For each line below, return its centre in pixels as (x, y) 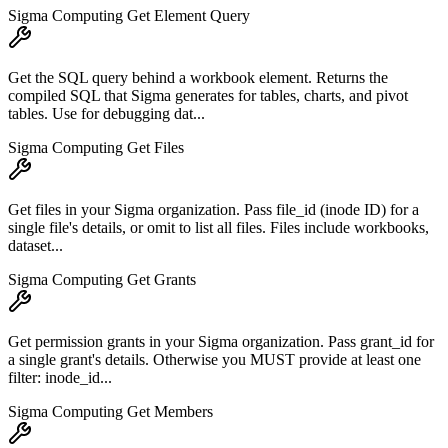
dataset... (35, 246)
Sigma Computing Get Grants (102, 280)
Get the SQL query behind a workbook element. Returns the (198, 78)
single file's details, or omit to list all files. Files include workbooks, (218, 228)
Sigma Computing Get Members (110, 412)
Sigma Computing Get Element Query (129, 16)
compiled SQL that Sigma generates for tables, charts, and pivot (208, 96)
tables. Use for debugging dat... (106, 114)
